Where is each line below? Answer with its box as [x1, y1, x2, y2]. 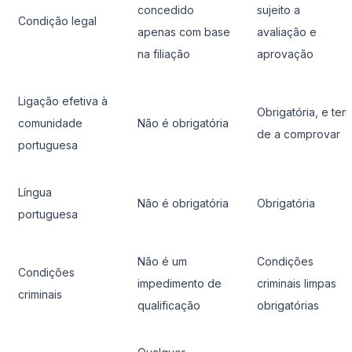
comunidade [18, 116, 82, 130]
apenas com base [137, 25, 230, 39]
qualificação [137, 299, 200, 313]
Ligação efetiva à [18, 94, 108, 108]
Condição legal [18, 14, 97, 28]
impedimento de [137, 277, 222, 291]
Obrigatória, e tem [257, 105, 350, 119]
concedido [137, 3, 194, 17]
